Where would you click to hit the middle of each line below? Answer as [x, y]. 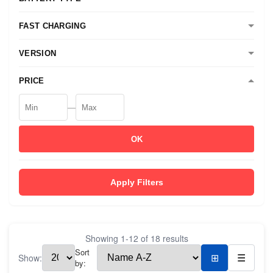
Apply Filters [136, 182]
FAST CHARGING [52, 26]
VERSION [38, 53]
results [174, 238]
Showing [103, 238]
